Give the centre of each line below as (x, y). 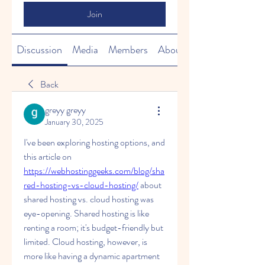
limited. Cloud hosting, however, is (85, 242)
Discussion (40, 50)
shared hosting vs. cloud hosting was (89, 199)
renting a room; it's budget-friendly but (93, 227)
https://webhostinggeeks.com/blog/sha (94, 171)
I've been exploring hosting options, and (94, 142)
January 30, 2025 (74, 122)
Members (128, 50)
